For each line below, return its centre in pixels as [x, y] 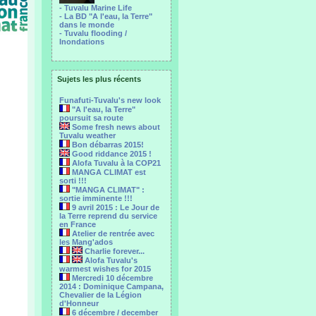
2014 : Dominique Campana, [111, 286]
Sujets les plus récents [99, 79]
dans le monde [87, 25]
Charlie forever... [114, 251]
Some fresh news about [115, 127]
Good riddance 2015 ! [111, 154]
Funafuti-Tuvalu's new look [110, 100]
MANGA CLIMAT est [108, 172]
